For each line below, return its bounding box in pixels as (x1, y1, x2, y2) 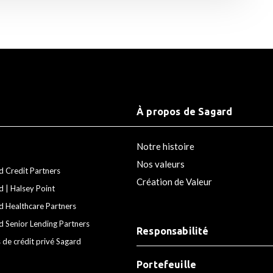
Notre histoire (136, 140, 194, 152)
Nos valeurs (136, 158, 185, 169)
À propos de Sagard (136, 105, 233, 117)
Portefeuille (136, 258, 197, 270)
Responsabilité (136, 225, 209, 236)
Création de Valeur (136, 175, 212, 187)
